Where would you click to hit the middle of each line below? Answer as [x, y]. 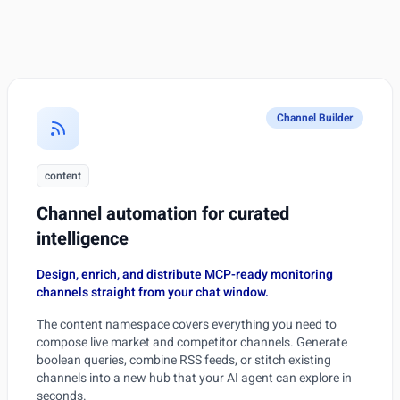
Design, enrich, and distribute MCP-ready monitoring [185, 275]
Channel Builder [315, 118]
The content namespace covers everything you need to [187, 325]
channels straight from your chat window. [153, 292]
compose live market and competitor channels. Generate [192, 342]
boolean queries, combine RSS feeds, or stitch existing [184, 360]
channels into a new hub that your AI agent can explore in [194, 378]
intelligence [83, 239]
